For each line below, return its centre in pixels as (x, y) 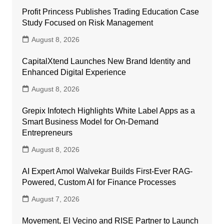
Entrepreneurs (47, 132)
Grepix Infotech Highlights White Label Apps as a (108, 110)
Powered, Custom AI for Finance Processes (99, 182)
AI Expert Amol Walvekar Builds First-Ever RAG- (107, 171)
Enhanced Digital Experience (74, 72)
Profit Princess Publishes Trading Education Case (110, 11)
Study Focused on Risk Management (87, 22)
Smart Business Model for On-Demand (90, 121)
